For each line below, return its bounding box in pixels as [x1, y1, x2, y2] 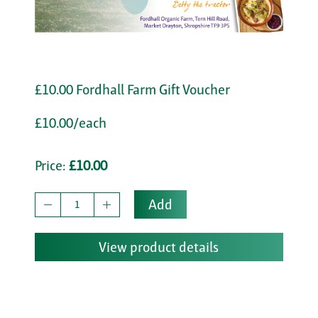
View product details [99, 238, 219, 256]
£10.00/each [34, 114, 106, 132]
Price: [34, 157, 69, 175]
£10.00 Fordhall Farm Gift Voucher [34, 81, 230, 99]
